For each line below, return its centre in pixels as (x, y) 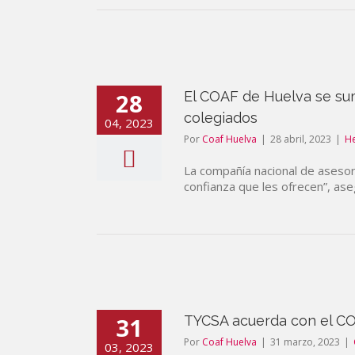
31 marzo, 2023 (305, 342)
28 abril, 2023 (301, 139)
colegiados (221, 118)
